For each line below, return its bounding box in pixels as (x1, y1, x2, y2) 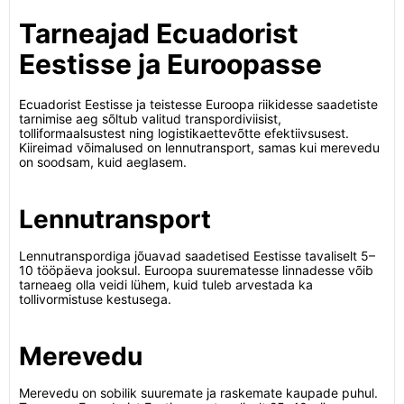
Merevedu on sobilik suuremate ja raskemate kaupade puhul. (19, 385, 378, 400)
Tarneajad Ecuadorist (19, 17, 298, 50)
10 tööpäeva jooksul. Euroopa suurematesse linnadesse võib (19, 262, 373, 278)
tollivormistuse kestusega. (19, 291, 171, 307)
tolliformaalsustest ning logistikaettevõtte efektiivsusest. (19, 125, 349, 141)
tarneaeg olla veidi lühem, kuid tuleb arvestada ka (19, 277, 313, 292)
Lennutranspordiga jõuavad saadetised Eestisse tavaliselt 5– (19, 248, 375, 263)
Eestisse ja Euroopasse (19, 48, 322, 80)
